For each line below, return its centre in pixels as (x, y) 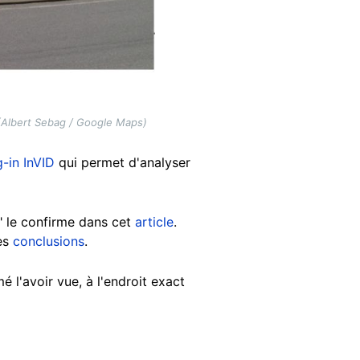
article (154, 222)
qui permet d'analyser (123, 163)
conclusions (49, 241)
